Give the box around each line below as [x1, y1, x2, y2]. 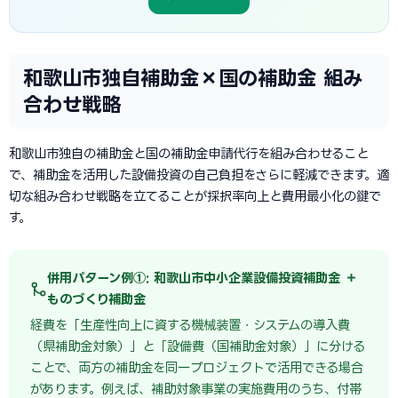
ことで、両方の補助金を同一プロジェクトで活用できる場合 [30, 361, 363, 374]
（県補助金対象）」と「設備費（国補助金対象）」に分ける [30, 339, 365, 353]
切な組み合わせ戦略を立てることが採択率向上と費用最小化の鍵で [9, 189, 381, 203]
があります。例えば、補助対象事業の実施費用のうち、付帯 [30, 382, 362, 395]
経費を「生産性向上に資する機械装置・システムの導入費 [30, 318, 350, 331]
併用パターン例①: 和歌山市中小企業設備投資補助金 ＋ [47, 271, 357, 284]
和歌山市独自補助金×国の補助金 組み [23, 67, 362, 89]
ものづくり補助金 [47, 292, 146, 306]
